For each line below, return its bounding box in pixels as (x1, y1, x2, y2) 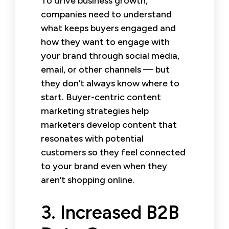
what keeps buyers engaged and (41, 22, 176, 34)
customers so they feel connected (41, 146, 186, 158)
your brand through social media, (41, 50, 179, 61)
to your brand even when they (41, 160, 167, 172)
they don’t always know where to (41, 77, 179, 89)
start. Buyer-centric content (41, 91, 161, 103)
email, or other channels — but (41, 63, 170, 75)
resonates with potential (41, 132, 144, 144)
